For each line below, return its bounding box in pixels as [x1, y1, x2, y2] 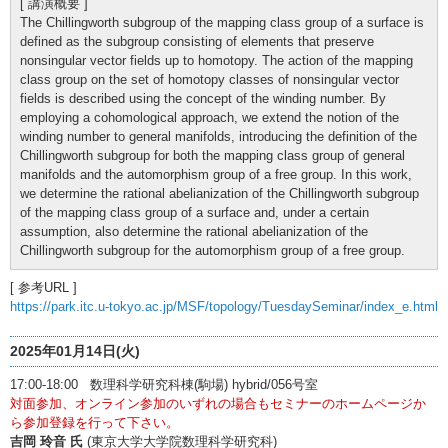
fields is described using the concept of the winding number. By [20, 90, 386, 106]
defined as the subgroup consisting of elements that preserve [20, 33, 374, 49]
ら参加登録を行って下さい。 [10, 414, 179, 430]
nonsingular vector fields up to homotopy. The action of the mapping [20, 52, 413, 68]
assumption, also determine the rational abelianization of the [20, 223, 368, 239]
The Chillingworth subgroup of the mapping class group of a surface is [20, 14, 424, 30]
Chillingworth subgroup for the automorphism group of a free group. [20, 242, 405, 258]
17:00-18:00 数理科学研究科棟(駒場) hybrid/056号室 [10, 376, 318, 392]
